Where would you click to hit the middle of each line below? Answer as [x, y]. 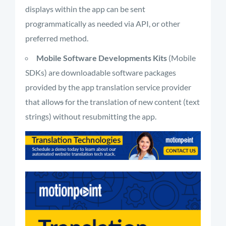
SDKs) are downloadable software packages [101, 72]
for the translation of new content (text [132, 102]
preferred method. [57, 38]
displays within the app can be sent [85, 9]
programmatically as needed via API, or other [103, 23]
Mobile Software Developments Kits [102, 58]
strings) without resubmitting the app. [91, 116]
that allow [43, 102]
